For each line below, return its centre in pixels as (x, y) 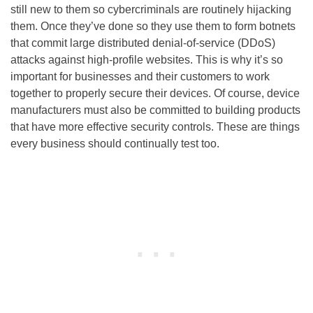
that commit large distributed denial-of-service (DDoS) (143, 43)
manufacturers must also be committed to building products (155, 110)
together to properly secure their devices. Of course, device (155, 94)
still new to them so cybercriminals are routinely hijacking (151, 10)
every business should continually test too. (115, 144)
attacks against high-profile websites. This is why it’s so (147, 60)
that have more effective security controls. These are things (155, 127)
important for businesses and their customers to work (140, 77)
